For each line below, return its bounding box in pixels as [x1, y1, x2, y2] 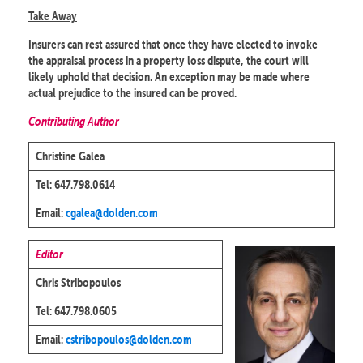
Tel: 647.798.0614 [35, 177, 115, 193]
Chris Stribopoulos [35, 275, 121, 291]
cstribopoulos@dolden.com [65, 331, 192, 348]
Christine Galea [35, 148, 105, 164]
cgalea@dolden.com [65, 205, 158, 221]
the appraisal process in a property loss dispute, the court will [28, 53, 309, 69]
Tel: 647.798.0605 [35, 303, 117, 319]
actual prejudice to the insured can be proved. [28, 85, 237, 101]
